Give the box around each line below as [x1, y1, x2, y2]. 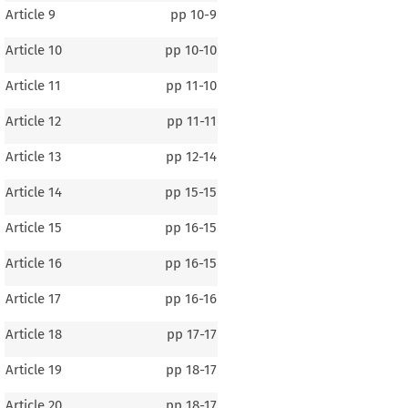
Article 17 [5, 290, 61, 307]
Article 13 [5, 148, 61, 165]
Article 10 [5, 41, 62, 58]
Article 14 [5, 183, 62, 200]
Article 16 [5, 254, 62, 271]
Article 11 [5, 76, 61, 94]
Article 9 [5, 5, 56, 23]
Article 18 [5, 325, 62, 342]
